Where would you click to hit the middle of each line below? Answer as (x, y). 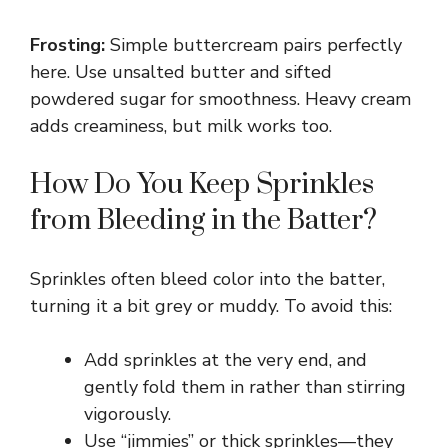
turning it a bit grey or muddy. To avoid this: (211, 305)
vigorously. (127, 413)
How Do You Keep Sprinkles (202, 184)
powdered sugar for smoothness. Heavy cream (220, 98)
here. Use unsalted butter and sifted (181, 71)
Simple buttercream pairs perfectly (253, 44)
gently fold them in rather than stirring (245, 386)
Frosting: (67, 44)
